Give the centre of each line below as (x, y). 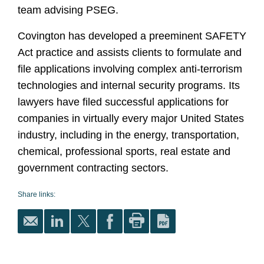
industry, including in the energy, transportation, (128, 135)
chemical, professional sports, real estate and (124, 151)
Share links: (37, 194)
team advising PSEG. (68, 10)
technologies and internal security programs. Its (129, 85)
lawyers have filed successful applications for (123, 102)
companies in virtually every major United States (131, 118)
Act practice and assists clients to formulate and (130, 52)
